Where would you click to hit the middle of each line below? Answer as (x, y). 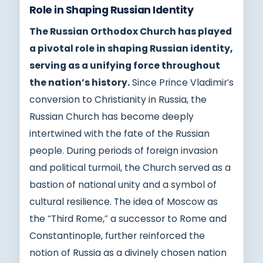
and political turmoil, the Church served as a (130, 167)
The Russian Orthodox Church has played (131, 31)
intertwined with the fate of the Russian (119, 133)
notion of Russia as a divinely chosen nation (128, 252)
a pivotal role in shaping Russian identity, (131, 48)
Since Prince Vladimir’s (182, 82)
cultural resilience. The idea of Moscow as (124, 201)
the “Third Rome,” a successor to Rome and (128, 218)
